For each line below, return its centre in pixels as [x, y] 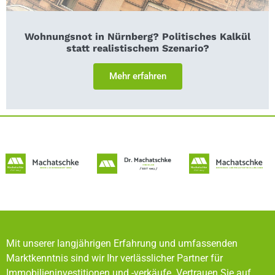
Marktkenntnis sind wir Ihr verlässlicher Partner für [114, 258]
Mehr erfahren [137, 76]
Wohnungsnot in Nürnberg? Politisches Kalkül [137, 36]
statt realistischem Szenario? [137, 48]
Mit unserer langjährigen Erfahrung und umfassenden [122, 244]
